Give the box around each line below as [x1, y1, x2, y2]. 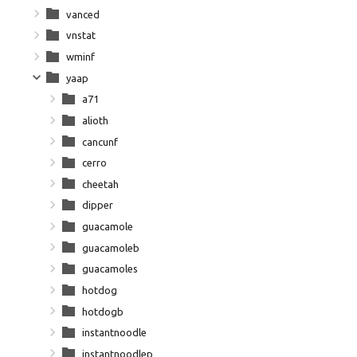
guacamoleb [82, 241, 139, 253]
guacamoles [82, 263, 138, 275]
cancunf [82, 135, 118, 147]
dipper [82, 199, 113, 211]
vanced [66, 8, 100, 20]
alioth [82, 114, 108, 126]
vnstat [66, 29, 96, 41]
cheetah [82, 178, 119, 190]
